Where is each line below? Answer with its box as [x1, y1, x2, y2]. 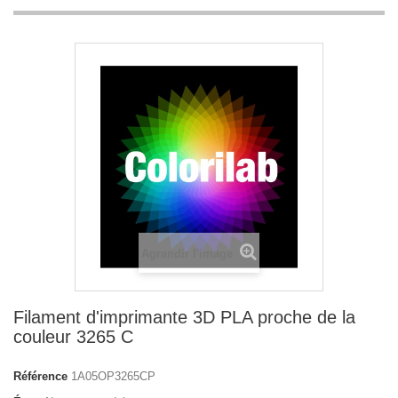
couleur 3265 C [13, 327, 133, 346]
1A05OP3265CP [71, 370, 155, 383]
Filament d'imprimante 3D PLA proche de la [13, 307, 355, 327]
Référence [13, 370, 68, 383]
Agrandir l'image [141, 247, 236, 260]
